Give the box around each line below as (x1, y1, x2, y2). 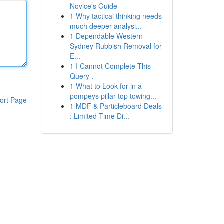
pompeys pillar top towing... (69, 91, 156, 101)
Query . (69, 71, 93, 81)
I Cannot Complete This (75, 61, 151, 71)
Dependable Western (75, 31, 143, 41)
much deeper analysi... (69, 21, 142, 31)
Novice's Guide (69, 1, 117, 11)
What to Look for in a (75, 81, 142, 91)
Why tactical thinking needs (75, 11, 162, 21)
